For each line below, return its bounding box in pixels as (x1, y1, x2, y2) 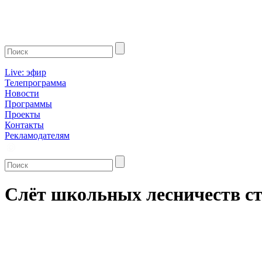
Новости (5, 88, 39, 98)
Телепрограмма (5, 78, 66, 88)
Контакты (5, 120, 44, 130)
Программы (5, 99, 52, 109)
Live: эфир (5, 67, 46, 77)
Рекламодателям (5, 130, 70, 140)
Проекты (5, 109, 40, 119)
